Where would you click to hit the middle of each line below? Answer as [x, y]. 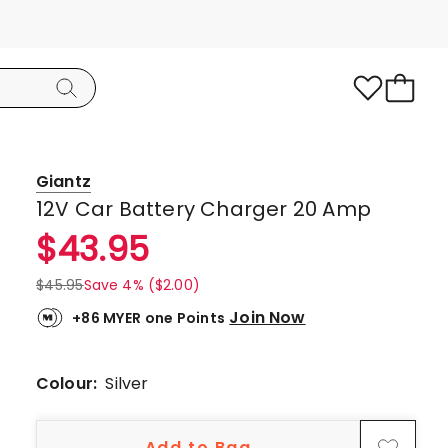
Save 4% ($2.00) [141, 285]
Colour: [71, 383]
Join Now [267, 317]
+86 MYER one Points [149, 318]
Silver [127, 383]
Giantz [63, 181]
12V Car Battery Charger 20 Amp [203, 209]
